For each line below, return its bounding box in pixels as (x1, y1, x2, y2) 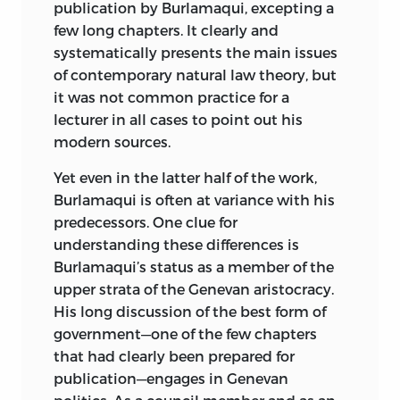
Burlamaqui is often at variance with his (54, 190, 335, 208)
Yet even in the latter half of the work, (54, 168, 317, 186)
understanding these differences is (54, 235, 299, 253)
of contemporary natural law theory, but (54, 65, 337, 83)
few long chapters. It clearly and (54, 21, 279, 38)
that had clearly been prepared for (54, 346, 295, 364)
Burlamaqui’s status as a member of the (54, 257, 334, 275)
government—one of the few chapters (54, 324, 317, 342)
